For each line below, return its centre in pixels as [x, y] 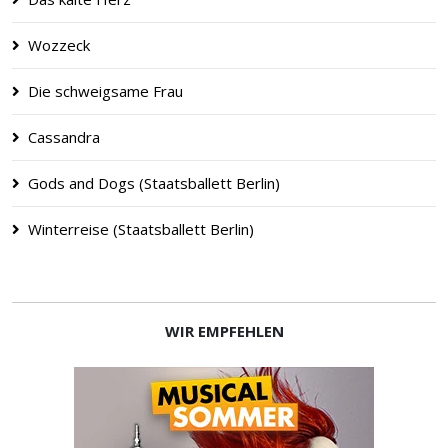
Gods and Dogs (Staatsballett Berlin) [154, 183]
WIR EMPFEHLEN [224, 331]
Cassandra [64, 137]
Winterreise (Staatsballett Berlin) [141, 229]
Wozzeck [59, 45]
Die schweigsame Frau [105, 91]
